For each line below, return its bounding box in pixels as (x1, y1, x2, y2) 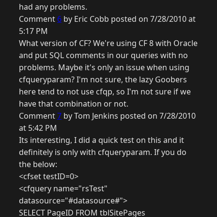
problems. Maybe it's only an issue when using (19, 62, 189, 73)
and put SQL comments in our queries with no (19, 50, 188, 61)
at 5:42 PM (19, 123, 57, 134)
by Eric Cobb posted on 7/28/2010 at (62, 14, 196, 25)
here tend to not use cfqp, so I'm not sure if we (19, 86, 191, 97)
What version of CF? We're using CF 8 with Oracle (19, 38, 198, 49)
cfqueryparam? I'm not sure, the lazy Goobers (19, 74, 187, 85)
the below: (19, 159, 57, 170)
